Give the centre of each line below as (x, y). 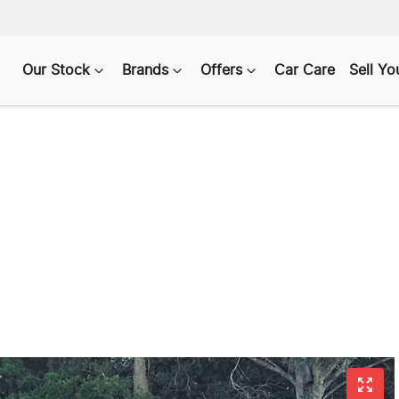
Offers (221, 70)
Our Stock (56, 70)
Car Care (305, 70)
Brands (145, 70)
